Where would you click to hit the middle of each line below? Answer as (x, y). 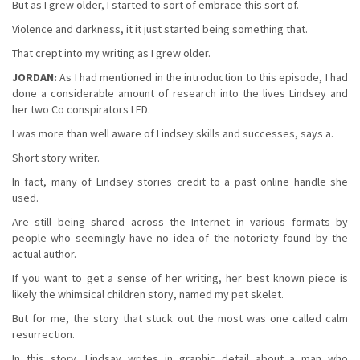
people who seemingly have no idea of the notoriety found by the (180, 237)
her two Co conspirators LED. (81, 109)
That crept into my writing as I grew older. (111, 53)
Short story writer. (56, 157)
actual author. (44, 254)
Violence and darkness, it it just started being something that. (160, 29)
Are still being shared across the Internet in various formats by (180, 221)
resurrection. (43, 334)
